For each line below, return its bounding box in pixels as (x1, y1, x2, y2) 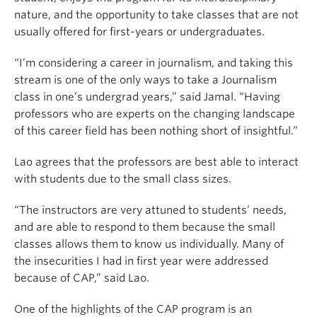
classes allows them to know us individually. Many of (14, 238, 284, 250)
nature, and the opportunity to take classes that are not (14, 8, 299, 21)
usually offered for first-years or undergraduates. (14, 25, 265, 38)
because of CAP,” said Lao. (14, 272, 149, 284)
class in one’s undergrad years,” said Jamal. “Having (14, 91, 280, 103)
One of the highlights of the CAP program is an (14, 303, 252, 316)
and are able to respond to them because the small (14, 221, 275, 234)
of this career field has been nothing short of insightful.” (14, 125, 298, 137)
